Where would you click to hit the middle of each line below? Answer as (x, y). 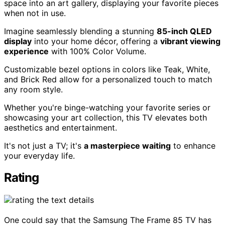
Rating (21, 178)
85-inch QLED (184, 31)
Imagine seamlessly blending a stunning (80, 31)
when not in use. (35, 13)
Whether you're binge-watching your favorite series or (107, 107)
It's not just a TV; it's (44, 145)
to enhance (193, 145)
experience (26, 51)
